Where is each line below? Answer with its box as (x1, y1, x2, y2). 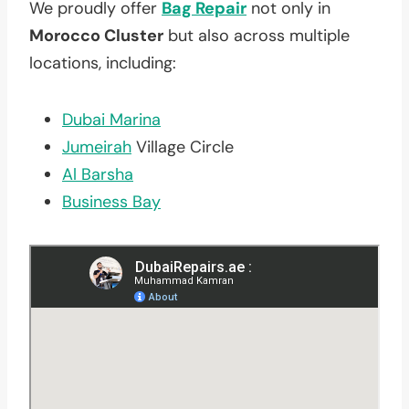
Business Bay (62, 190, 161, 213)
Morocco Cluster (29, 24, 163, 47)
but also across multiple (163, 24, 350, 47)
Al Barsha (62, 163, 133, 185)
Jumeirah (62, 135, 131, 158)
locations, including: (29, 51, 176, 74)
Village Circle (131, 135, 234, 158)
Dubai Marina (62, 108, 161, 131)
